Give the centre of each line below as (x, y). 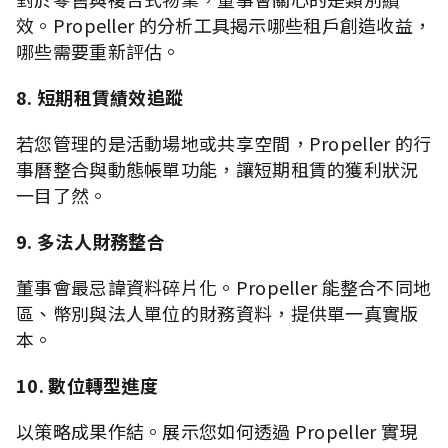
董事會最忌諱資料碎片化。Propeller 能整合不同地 (224, 286)
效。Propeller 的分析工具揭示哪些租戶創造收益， (224, 24)
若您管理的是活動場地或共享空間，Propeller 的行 (224, 142)
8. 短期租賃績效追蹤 (104, 96)
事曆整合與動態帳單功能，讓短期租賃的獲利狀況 (217, 168)
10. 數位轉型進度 (91, 384)
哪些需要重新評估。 (98, 50)
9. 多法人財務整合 (95, 240)
